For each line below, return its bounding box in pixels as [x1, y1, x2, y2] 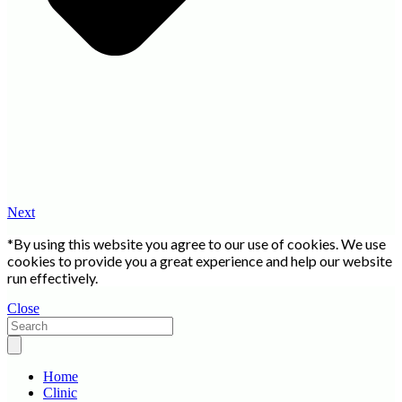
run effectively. [7, 269, 98, 286]
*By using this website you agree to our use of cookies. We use [7, 235, 386, 252]
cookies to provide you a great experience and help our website [7, 252, 392, 269]
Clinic [43, 385, 77, 400]
